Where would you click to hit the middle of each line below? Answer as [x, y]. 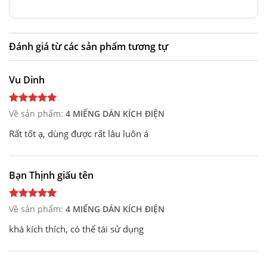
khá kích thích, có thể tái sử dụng [76, 229]
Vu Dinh [27, 80]
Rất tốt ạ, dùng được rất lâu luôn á [79, 134]
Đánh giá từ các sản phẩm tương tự [89, 47]
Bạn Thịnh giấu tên [51, 176]
